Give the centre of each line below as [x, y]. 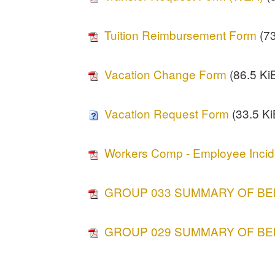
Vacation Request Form [167, 114]
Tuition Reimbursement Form [181, 35]
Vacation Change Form [166, 74]
